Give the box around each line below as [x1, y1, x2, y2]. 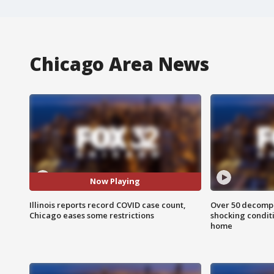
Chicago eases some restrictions [29, 209, 154, 221]
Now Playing [90, 176, 141, 187]
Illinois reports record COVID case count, [29, 199, 186, 210]
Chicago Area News [29, 51, 210, 76]
